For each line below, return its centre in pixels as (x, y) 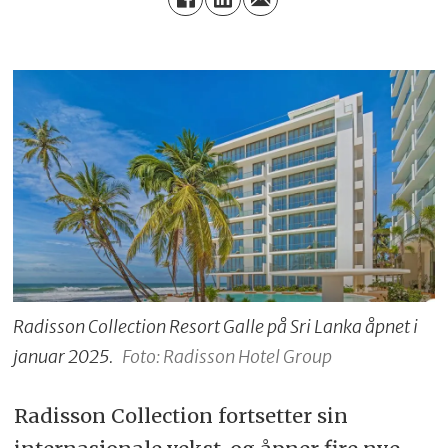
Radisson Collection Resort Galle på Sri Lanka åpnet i (216, 326)
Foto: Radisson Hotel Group (226, 356)
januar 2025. (63, 356)
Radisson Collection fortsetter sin (180, 416)
